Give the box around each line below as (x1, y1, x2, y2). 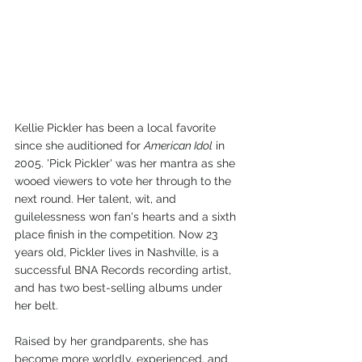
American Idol (144, 138, 213, 152)
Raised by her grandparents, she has (15, 334, 212, 347)
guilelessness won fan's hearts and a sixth (15, 209, 239, 223)
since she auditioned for (15, 138, 144, 152)
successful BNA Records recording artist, (15, 263, 234, 276)
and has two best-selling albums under (15, 280, 225, 294)
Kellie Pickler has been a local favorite (15, 120, 219, 134)
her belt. (15, 298, 58, 312)
